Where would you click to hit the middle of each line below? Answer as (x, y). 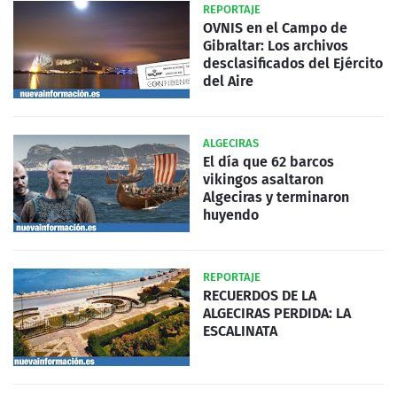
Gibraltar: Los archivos (276, 46)
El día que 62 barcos (269, 162)
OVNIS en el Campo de (275, 28)
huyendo (231, 215)
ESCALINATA (240, 331)
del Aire (228, 82)
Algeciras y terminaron (276, 198)
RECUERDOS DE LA (260, 296)
